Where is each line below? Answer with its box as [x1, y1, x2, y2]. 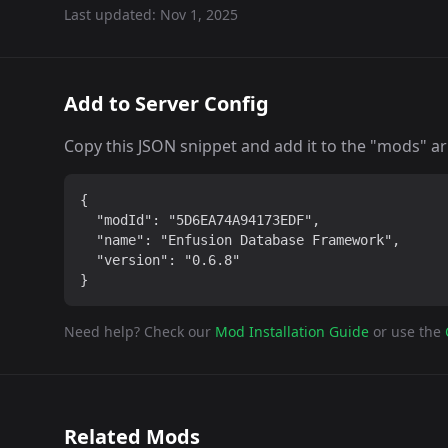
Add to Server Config [64, 90, 269, 117]
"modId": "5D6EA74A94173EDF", [80, 212, 320, 228]
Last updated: [64, 5, 160, 24]
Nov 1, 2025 [160, 5, 238, 24]
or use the [373, 322, 441, 341]
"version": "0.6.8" [80, 252, 240, 268]
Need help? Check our [64, 322, 211, 341]
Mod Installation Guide [215, 322, 369, 341]
